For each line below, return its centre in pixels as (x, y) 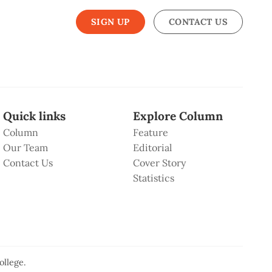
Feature (150, 133)
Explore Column (178, 116)
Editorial (152, 148)
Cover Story (159, 163)
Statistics (153, 178)
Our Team (26, 148)
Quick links (35, 116)
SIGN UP (110, 22)
